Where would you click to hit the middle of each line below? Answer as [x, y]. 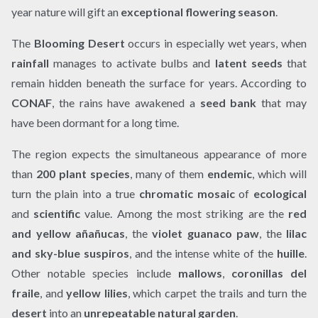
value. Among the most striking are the [185, 213]
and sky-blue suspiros [70, 253]
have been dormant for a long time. [95, 122]
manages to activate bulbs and [132, 62]
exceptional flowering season [198, 11]
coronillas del [269, 273]
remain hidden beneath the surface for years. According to [159, 82]
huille [291, 253]
